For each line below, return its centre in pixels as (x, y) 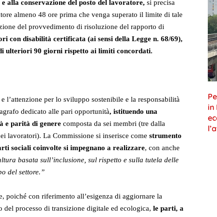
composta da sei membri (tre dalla (113, 124)
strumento (165, 136)
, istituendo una (133, 112)
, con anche (162, 148)
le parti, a (168, 209)
